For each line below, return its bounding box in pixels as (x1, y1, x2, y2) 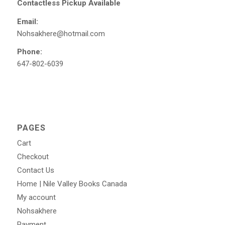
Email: (17, 17, 38, 26)
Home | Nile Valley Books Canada (17, 179, 127, 189)
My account (17, 193, 56, 202)
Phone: (17, 47, 42, 57)
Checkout (17, 152, 49, 162)
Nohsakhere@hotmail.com (17, 29, 105, 38)
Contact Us (17, 166, 54, 175)
